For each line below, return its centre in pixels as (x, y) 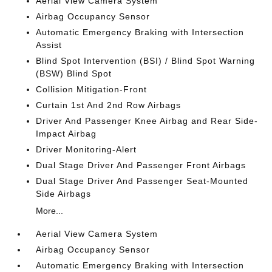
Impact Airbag (66, 134)
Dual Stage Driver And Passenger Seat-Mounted (142, 181)
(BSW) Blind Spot (74, 73)
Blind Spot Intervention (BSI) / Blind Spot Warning (146, 61)
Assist (49, 45)
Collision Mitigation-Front (92, 89)
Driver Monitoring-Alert (87, 149)
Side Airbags (64, 194)
